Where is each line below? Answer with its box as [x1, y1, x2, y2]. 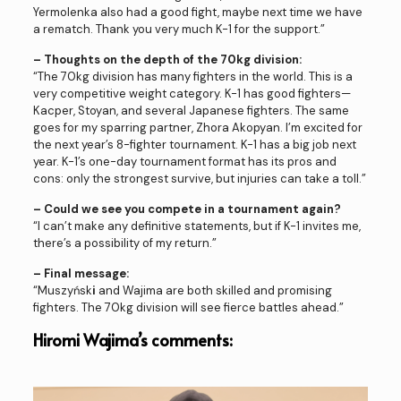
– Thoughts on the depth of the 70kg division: [32, 51, 302, 67]
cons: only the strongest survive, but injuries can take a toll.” [32, 170, 366, 186]
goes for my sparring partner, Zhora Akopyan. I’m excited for [32, 119, 363, 135]
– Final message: [32, 265, 129, 281]
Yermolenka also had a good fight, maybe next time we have [32, 4, 363, 20]
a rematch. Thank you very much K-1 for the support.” [32, 21, 325, 37]
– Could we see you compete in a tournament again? [32, 200, 341, 217]
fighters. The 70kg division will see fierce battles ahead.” [32, 299, 344, 315]
